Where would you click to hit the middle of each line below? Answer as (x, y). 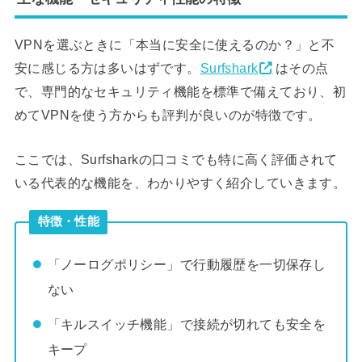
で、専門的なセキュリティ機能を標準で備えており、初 (180, 91)
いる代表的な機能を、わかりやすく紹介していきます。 (180, 182)
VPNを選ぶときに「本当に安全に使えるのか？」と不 (175, 44)
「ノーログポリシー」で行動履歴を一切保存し (187, 265)
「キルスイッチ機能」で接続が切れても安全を (187, 324)
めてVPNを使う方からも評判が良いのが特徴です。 (168, 114)
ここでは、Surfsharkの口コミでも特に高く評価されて (176, 159)
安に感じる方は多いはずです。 (107, 67)
